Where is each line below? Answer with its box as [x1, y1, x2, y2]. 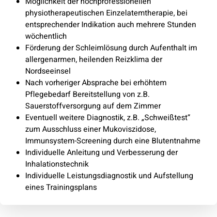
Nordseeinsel [25, 65, 71, 77]
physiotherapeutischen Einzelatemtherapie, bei [25, 7, 187, 19]
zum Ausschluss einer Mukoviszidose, [25, 123, 156, 135]
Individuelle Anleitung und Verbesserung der [25, 146, 178, 158]
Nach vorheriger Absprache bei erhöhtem [25, 77, 167, 89]
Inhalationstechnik [25, 158, 89, 170]
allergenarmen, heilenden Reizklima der [25, 53, 162, 65]
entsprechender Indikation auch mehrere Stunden [25, 18, 196, 31]
